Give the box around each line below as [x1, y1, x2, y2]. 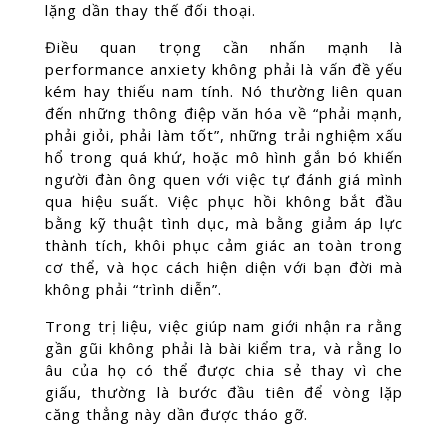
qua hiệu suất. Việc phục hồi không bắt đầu [44, 191, 404, 211]
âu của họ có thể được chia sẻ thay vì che [44, 360, 404, 380]
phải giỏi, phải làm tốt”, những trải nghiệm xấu [44, 125, 404, 145]
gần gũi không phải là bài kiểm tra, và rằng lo [44, 338, 404, 358]
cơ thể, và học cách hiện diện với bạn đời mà [44, 257, 404, 277]
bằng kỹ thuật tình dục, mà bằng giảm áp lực [44, 213, 404, 233]
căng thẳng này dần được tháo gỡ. [44, 404, 308, 424]
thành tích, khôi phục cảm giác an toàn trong [44, 235, 404, 255]
